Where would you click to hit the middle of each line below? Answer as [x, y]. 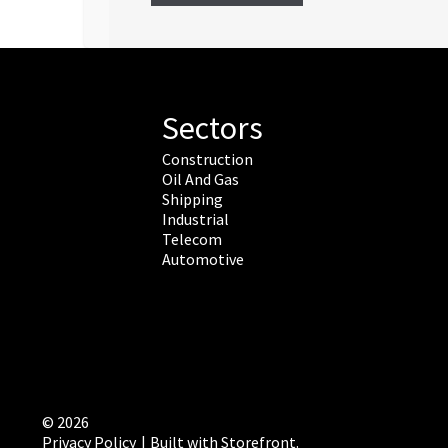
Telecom [191, 239]
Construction [207, 159]
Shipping [192, 199]
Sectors [212, 128]
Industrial [195, 219]
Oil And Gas [200, 179]
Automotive [202, 259]
